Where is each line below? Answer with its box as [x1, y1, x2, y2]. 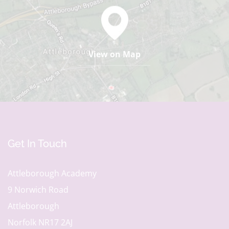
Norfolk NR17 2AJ [8, 216, 73, 228]
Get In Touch [8, 137, 67, 150]
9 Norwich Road [8, 184, 68, 195]
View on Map [88, 48, 141, 60]
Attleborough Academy [8, 167, 97, 179]
